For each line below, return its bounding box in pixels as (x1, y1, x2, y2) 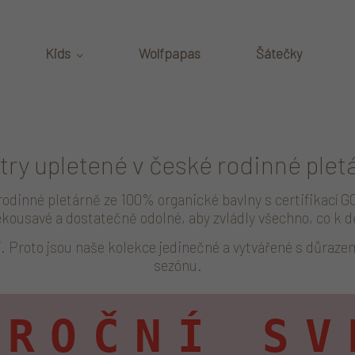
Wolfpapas (139, 45, 200, 61)
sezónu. (153, 256, 202, 274)
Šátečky (256, 45, 303, 61)
